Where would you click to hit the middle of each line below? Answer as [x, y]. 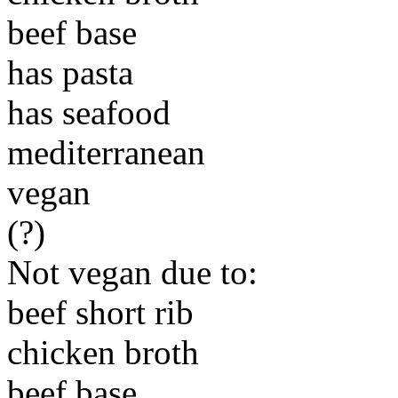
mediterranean [106, 152]
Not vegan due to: [132, 272]
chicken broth [103, 352]
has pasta [70, 72]
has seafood [89, 112]
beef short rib [100, 312]
